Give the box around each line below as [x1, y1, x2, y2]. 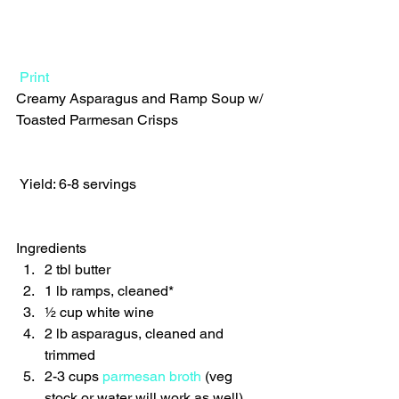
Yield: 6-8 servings [20, 175, 140, 192]
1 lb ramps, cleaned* [45, 281, 177, 299]
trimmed [45, 346, 99, 363]
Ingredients [16, 239, 94, 256]
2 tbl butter [45, 260, 114, 278]
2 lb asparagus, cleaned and [45, 324, 227, 342]
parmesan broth [102, 367, 201, 385]
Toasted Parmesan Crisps [16, 110, 185, 128]
